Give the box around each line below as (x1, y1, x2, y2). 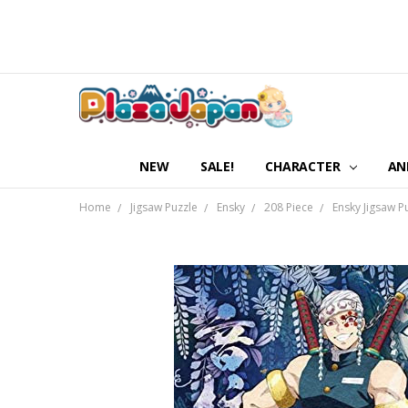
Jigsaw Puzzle (129, 199, 198, 216)
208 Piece (263, 199, 313, 216)
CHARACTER (265, 157, 344, 175)
